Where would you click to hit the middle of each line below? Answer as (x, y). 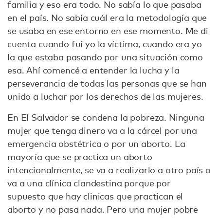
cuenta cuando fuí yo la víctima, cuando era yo (105, 44)
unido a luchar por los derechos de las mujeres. (107, 96)
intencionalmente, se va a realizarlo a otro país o (109, 170)
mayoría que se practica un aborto (80, 156)
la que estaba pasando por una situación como (105, 57)
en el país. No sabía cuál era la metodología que (107, 17)
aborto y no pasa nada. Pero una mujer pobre (103, 209)
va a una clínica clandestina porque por (89, 183)
